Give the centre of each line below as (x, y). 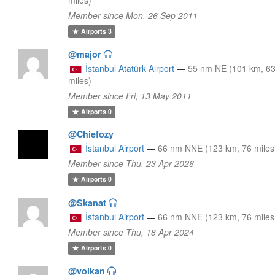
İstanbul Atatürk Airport (130, 68)
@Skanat (87, 202)
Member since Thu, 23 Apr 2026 (131, 163)
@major (85, 54)
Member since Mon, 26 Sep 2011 (133, 15)
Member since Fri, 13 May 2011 (130, 95)
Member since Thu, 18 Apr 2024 (131, 232)
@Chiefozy (91, 134)
